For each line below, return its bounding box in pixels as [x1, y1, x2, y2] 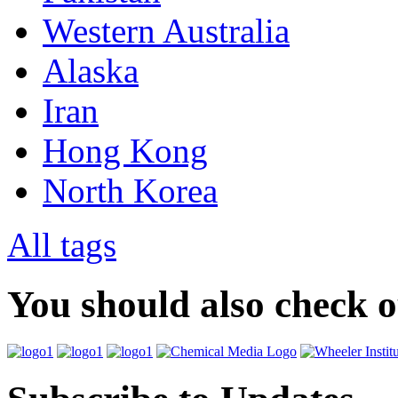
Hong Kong [43, 131, 208, 171]
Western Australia [43, 12, 290, 51]
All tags [7, 226, 116, 265]
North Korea [43, 171, 218, 211]
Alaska [43, 52, 139, 91]
